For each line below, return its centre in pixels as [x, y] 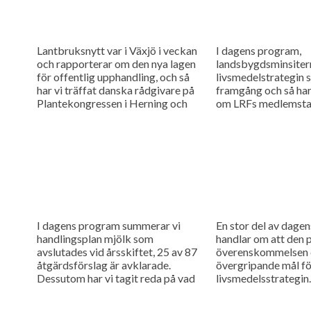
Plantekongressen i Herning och [112, 103]
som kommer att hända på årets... [114, 291]
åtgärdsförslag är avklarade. [103, 264]
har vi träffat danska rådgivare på [115, 90]
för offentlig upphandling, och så [113, 76]
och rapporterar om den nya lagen [116, 63]
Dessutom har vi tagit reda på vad [116, 278]
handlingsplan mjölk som [95, 238]
